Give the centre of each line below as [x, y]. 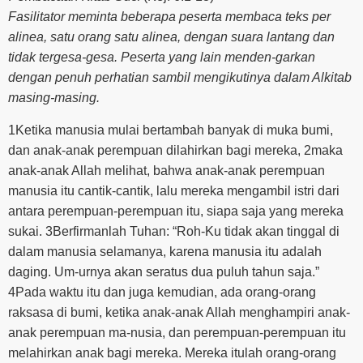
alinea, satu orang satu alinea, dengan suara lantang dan [171, 37]
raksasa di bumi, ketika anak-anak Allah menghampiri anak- [179, 312]
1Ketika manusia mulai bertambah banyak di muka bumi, [171, 130]
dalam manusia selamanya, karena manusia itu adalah [165, 251]
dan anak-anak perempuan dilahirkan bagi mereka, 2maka [175, 150]
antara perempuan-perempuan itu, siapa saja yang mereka [176, 211]
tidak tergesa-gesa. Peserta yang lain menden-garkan [162, 58]
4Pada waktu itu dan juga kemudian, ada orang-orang [162, 292]
